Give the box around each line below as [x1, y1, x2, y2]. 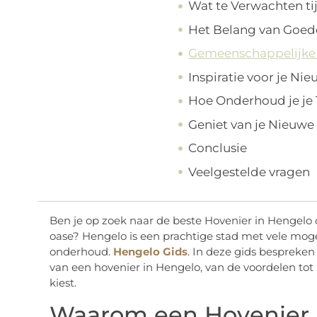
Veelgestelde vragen [188, 164, 311, 179]
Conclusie [188, 141, 248, 156]
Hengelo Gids [113, 245, 188, 259]
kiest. [49, 276, 76, 290]
